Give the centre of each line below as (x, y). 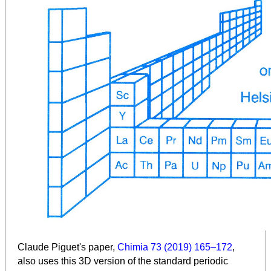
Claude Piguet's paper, (67, 247)
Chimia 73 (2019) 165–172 (175, 247)
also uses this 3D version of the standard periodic (123, 261)
